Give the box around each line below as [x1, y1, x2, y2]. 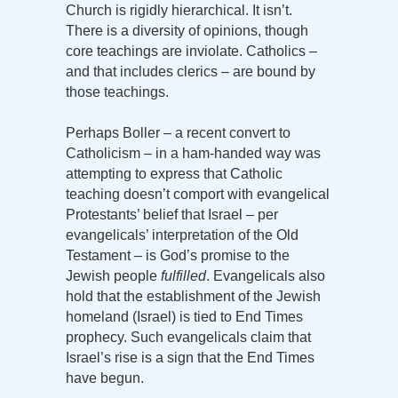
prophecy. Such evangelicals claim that [66, 330, 311, 346]
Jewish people [66, 268, 161, 284]
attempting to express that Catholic [66, 166, 283, 182]
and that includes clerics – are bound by [66, 64, 315, 80]
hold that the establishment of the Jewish [66, 289, 321, 305]
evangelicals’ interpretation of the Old [66, 227, 298, 243]
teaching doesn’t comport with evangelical [66, 187, 330, 203]
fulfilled [161, 268, 206, 284]
